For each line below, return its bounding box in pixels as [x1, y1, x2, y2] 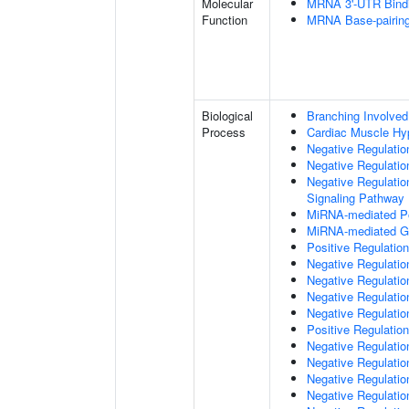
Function [202, 11, 247, 28]
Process [202, 123, 246, 141]
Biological [202, 107, 253, 124]
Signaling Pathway [307, 189, 404, 206]
